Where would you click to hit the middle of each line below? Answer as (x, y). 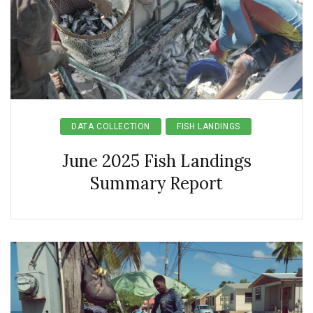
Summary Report (156, 183)
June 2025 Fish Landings (156, 161)
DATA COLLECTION (111, 126)
